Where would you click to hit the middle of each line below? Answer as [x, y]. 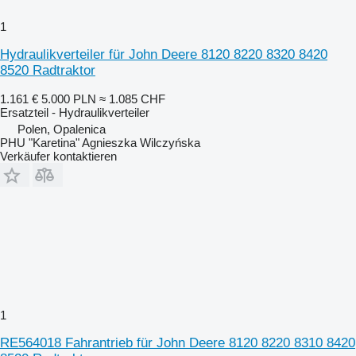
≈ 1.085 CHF [132, 99]
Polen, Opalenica [62, 129]
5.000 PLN [69, 99]
